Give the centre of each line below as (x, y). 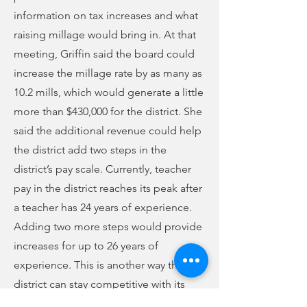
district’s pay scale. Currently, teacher (102, 169)
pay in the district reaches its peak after (108, 188)
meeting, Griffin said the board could (104, 54)
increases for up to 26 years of (86, 246)
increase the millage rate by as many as (108, 73)
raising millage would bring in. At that (105, 35)
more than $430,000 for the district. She (108, 111)
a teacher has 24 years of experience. (103, 207)
